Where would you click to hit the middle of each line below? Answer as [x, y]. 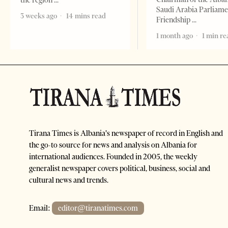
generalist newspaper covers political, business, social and [120, 169]
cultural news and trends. [69, 180]
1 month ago [175, 36]
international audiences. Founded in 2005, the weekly [113, 157]
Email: [40, 208]
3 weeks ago [39, 16]
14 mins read [85, 16]
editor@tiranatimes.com [98, 208]
